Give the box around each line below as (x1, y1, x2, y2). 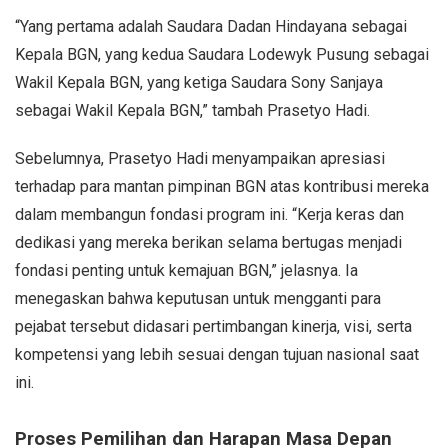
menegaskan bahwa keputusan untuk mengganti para (15, 288, 381, 308)
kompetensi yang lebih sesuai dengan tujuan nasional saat (15, 344, 419, 364)
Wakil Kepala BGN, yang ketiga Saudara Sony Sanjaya (15, 72, 383, 92)
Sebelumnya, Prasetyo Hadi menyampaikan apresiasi (15, 148, 385, 168)
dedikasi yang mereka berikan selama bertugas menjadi (15, 232, 402, 252)
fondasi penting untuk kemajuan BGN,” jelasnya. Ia (15, 260, 358, 280)
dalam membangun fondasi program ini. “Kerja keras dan (15, 204, 404, 224)
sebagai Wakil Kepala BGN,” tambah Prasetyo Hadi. (15, 100, 370, 120)
